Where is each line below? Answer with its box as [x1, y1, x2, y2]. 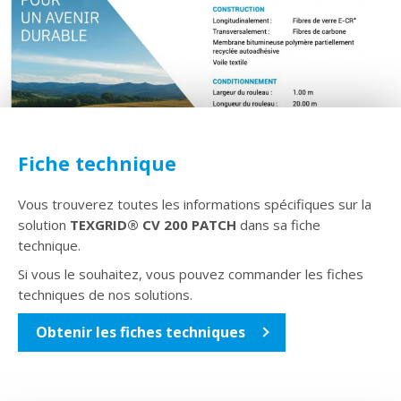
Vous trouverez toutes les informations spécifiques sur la [18, 194, 371, 213]
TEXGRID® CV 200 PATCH [70, 215, 240, 234]
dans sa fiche [240, 215, 320, 234]
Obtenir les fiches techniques [36, 321, 245, 342]
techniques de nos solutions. [18, 285, 192, 303]
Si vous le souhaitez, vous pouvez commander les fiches [18, 264, 363, 283]
